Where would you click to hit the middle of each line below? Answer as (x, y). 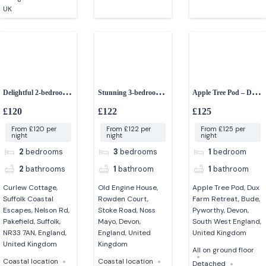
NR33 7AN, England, (35, 233)
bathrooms (45, 169)
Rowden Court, (123, 199)
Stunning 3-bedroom (129, 92)
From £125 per (223, 129)
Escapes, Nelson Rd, (37, 210)
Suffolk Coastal (28, 199)
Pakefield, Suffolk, (32, 222)
